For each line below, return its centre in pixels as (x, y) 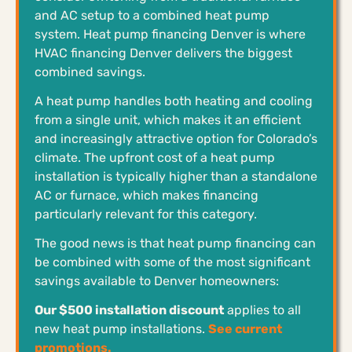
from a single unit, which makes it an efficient (168, 119)
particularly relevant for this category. (146, 214)
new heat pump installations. (121, 328)
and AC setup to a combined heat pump (152, 15)
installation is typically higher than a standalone (176, 176)
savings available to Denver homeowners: (157, 280)
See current (245, 328)
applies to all (262, 310)
